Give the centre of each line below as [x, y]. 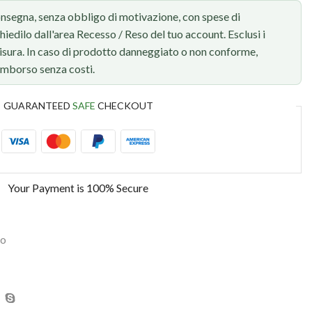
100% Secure [117, 188]
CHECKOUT [124, 106]
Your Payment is [47, 188]
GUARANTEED [38, 106]
